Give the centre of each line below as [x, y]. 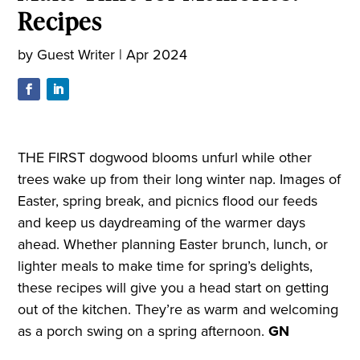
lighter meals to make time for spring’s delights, [166, 266]
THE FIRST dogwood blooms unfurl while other [165, 158]
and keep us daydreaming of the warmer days [162, 223]
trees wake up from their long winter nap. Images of [180, 180]
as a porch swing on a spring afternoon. [143, 331]
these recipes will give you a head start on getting [174, 288]
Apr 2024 [157, 54]
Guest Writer [76, 54]
